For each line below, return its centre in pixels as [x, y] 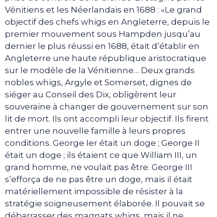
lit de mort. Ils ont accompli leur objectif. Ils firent [107, 119]
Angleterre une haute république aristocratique [106, 58]
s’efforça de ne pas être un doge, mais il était [99, 179]
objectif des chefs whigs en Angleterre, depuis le [107, 22]
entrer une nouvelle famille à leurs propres [95, 131]
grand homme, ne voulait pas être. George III [99, 167]
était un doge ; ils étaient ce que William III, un [101, 155]
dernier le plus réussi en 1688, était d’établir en [102, 46]
